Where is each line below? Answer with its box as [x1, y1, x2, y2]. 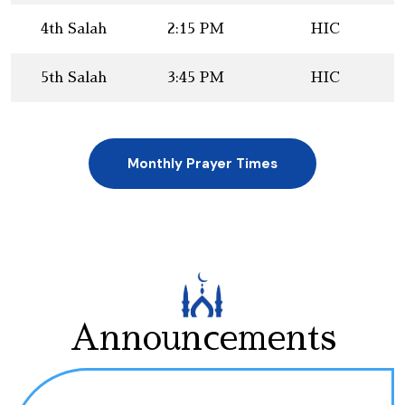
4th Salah [40, 22, 107, 36]
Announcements [69, 321, 336, 356]
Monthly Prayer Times [127, 155, 278, 173]
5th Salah [40, 71, 107, 85]
